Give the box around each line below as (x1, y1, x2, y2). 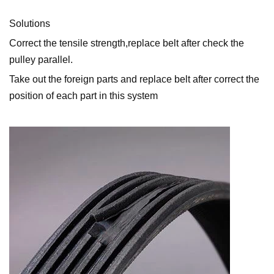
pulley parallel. (9, 54, 73, 65)
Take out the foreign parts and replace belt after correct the (9, 74, 259, 85)
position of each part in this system (9, 91, 158, 102)
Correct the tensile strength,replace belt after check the (9, 38, 244, 49)
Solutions (9, 18, 50, 29)
